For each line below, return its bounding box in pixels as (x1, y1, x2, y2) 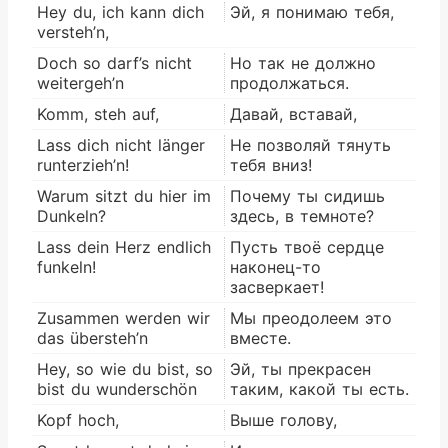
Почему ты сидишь (230, 185, 385, 206)
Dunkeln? (37, 205, 106, 226)
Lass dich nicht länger (37, 134, 205, 155)
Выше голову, (230, 409, 337, 430)
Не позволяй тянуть (230, 134, 391, 155)
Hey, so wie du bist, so (37, 358, 213, 379)
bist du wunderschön (37, 378, 197, 399)
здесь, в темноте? (230, 205, 374, 226)
